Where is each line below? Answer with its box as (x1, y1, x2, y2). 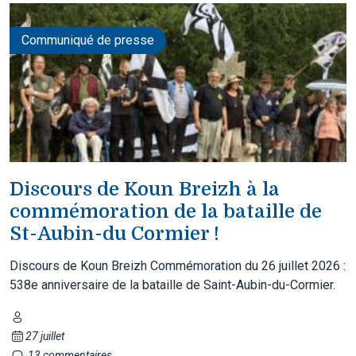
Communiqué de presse (21, 32, 154, 48)
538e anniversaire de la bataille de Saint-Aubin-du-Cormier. (10, 277, 335, 292)
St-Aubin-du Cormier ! (10, 222, 219, 245)
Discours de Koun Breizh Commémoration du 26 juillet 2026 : (10, 257, 346, 273)
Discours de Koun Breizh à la (10, 177, 280, 200)
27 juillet (25, 329, 64, 342)
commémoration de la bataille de (10, 199, 322, 222)
